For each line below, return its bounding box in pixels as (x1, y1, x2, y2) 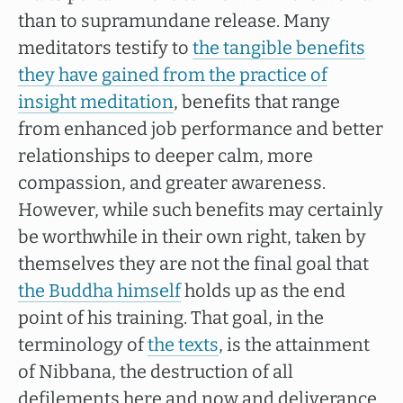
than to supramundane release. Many (18, 10, 330, 31)
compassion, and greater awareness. (18, 172, 326, 193)
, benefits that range (174, 91, 340, 112)
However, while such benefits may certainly (18, 199, 383, 220)
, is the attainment (219, 334, 370, 355)
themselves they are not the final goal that (18, 253, 369, 274)
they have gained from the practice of (18, 64, 327, 85)
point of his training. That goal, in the (18, 307, 324, 328)
